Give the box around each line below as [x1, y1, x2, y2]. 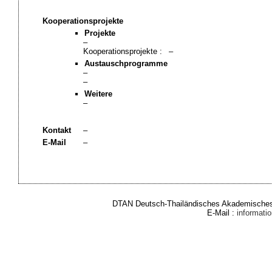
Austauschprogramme [84, 59, 168, 68]
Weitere [84, 89, 112, 98]
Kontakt [42, 126, 71, 135]
